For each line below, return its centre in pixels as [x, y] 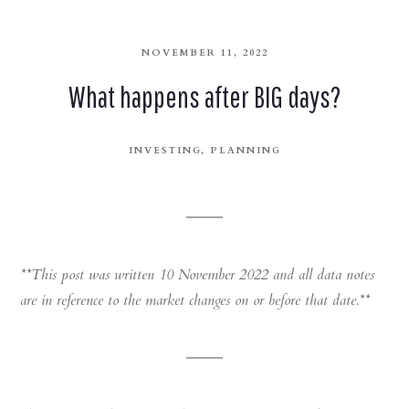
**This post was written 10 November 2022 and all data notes [198, 275]
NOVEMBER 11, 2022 [204, 53]
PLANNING [245, 151]
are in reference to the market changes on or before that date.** [195, 301]
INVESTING [164, 151]
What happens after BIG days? [204, 97]
